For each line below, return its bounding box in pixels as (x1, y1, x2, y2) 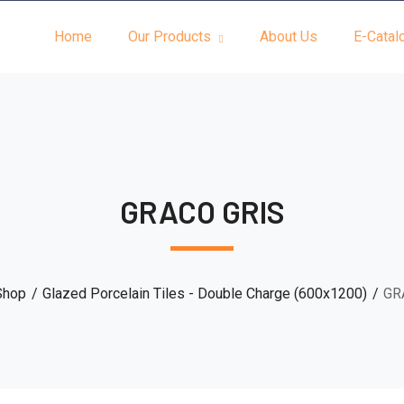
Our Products (128, 28, 211, 45)
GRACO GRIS (119, 193, 285, 230)
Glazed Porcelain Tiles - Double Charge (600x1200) (42, 285, 367, 302)
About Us (260, 28, 317, 45)
